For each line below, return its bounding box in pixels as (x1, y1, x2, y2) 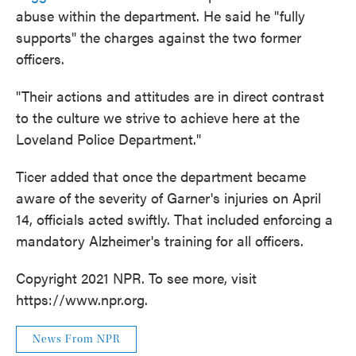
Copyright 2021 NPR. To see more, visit (16, 267, 257, 288)
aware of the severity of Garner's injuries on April (16, 187, 321, 207)
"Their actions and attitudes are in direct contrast (16, 85, 324, 106)
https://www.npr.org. (16, 288, 148, 309)
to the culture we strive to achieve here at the (16, 106, 300, 127)
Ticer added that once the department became (16, 165, 306, 186)
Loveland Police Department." (16, 128, 201, 149)
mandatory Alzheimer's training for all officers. (16, 230, 304, 250)
